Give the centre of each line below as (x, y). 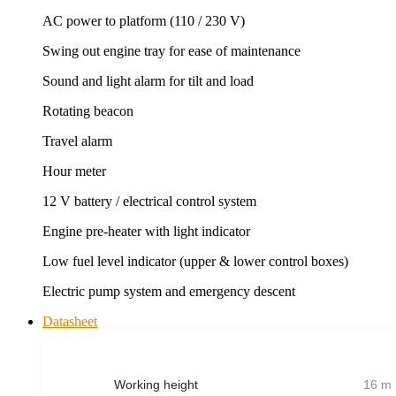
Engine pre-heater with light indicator (146, 231)
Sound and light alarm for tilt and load (148, 80)
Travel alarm (77, 141)
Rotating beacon (88, 110)
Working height (156, 384)
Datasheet (70, 321)
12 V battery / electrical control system (149, 201)
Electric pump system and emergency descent (169, 291)
